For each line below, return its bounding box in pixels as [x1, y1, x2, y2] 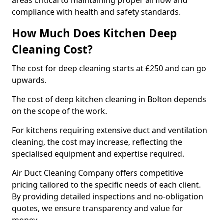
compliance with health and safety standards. [12, 6, 181, 17]
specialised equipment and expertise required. [12, 148, 184, 159]
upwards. [12, 75, 49, 85]
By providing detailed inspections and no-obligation [12, 191, 203, 202]
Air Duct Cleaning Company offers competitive [12, 167, 183, 178]
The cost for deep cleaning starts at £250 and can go [12, 63, 206, 74]
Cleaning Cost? [12, 42, 93, 57]
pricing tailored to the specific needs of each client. [12, 179, 201, 190]
